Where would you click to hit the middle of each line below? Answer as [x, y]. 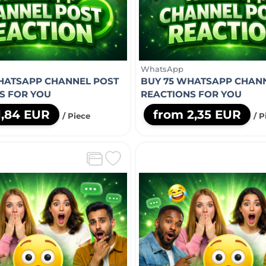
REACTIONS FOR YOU [191, 94]
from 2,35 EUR [197, 114]
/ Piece [76, 115]
